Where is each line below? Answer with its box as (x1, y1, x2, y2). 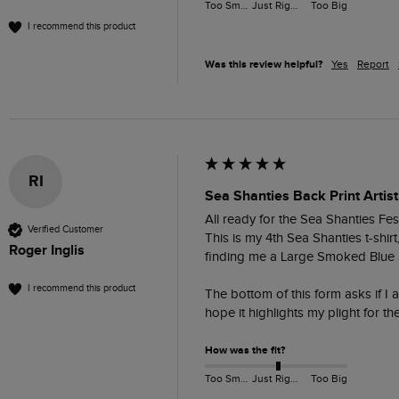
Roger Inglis (9, 240, 85, 259)
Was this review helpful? (205, 57, 322, 71)
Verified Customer (28, 224, 103, 236)
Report (357, 57, 389, 70)
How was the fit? (205, 343, 285, 357)
